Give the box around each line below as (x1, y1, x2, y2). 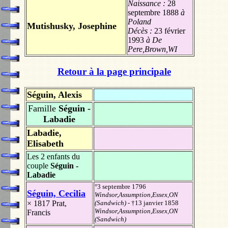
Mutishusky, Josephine (27, 21, 117, 32)
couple (27, 161, 50, 170)
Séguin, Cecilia (27, 188, 85, 198)
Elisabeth (27, 138, 64, 149)
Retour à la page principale (57, 66, 171, 77)
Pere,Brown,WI (128, 45, 177, 54)
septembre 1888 (128, 8, 179, 17)
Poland (128, 17, 151, 26)
